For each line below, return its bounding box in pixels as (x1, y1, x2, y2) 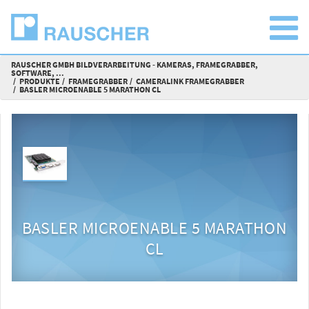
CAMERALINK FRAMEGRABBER (136, 76, 244, 86)
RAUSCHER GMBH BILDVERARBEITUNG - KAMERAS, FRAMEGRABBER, (11, 59, 258, 70)
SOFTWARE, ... (11, 68, 64, 78)
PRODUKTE (19, 76, 60, 86)
